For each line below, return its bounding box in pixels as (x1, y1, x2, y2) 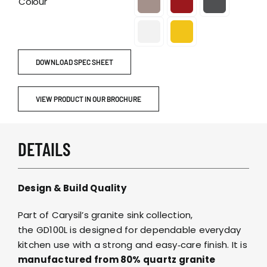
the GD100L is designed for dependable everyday (17, 223, 241, 237)
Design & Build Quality (17, 182, 126, 195)
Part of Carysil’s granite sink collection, (17, 209, 193, 222)
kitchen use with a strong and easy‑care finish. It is (17, 238, 247, 252)
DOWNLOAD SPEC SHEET (35, 57, 113, 66)
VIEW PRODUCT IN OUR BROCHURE (35, 94, 141, 103)
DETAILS (17, 138, 70, 160)
